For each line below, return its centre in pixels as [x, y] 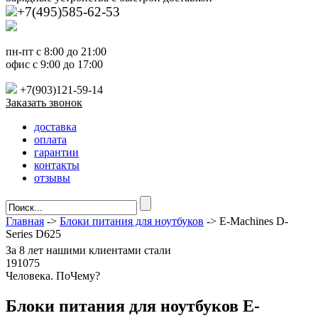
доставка [55, 127]
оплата [50, 140]
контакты [57, 165]
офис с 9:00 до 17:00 [54, 65]
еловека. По [42, 276]
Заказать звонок [44, 103]
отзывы [52, 178]
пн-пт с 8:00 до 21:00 [56, 52]
